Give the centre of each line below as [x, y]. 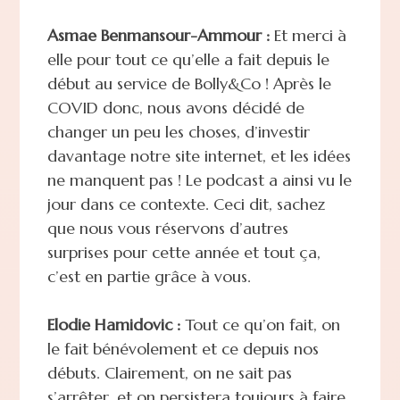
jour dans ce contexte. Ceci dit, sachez [186, 204]
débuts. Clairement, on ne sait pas [169, 372]
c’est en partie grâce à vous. [149, 276]
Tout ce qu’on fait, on [260, 324]
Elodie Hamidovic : [113, 324]
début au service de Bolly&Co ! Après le [189, 83]
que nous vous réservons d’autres [167, 228]
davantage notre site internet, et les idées [199, 155]
